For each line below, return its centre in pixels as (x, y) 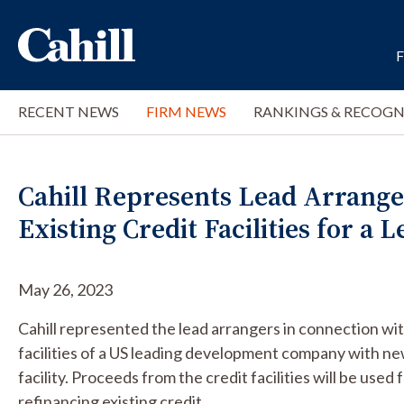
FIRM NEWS (186, 111)
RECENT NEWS (69, 111)
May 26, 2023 (65, 289)
